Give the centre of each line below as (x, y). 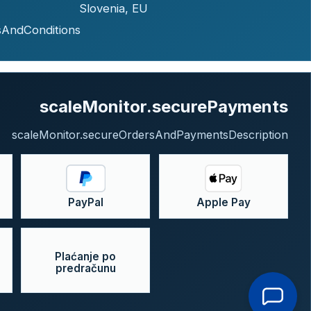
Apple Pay (224, 203)
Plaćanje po (86, 257)
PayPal (85, 203)
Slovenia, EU (113, 9)
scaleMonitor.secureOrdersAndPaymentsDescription (150, 134)
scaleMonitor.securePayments (163, 106)
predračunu (85, 269)
